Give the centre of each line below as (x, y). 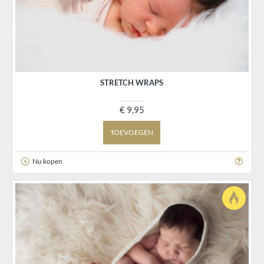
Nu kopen (47, 161)
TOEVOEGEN (132, 133)
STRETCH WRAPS (132, 83)
